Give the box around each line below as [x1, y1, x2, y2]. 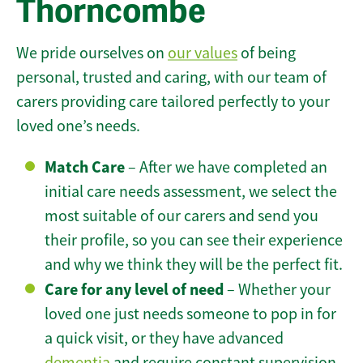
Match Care [45, 156, 125, 178]
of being [237, 43, 296, 64]
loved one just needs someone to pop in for [45, 304, 336, 325]
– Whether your [224, 280, 331, 301]
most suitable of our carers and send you [45, 206, 318, 227]
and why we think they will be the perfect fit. [45, 254, 343, 275]
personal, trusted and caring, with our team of [16, 67, 327, 88]
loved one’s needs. [16, 116, 140, 137]
